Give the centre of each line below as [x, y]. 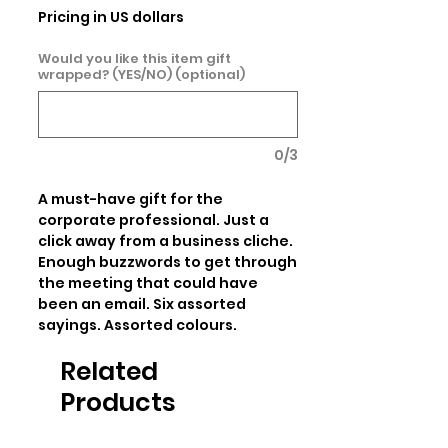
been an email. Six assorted [142, 304]
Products [118, 402]
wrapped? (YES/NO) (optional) [141, 74]
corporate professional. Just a [153, 220]
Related [109, 371]
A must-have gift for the [130, 199]
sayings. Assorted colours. [137, 325]
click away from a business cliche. [165, 241]
